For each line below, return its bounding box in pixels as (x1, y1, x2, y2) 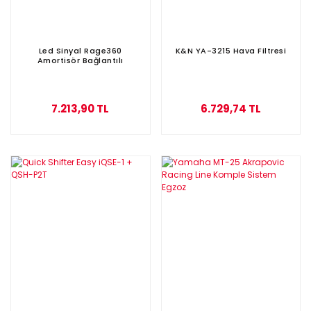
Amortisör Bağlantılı (37, 54, 124, 66)
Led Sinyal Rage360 (38, 44, 122, 56)
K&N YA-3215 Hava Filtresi (175, 44, 286, 56)
